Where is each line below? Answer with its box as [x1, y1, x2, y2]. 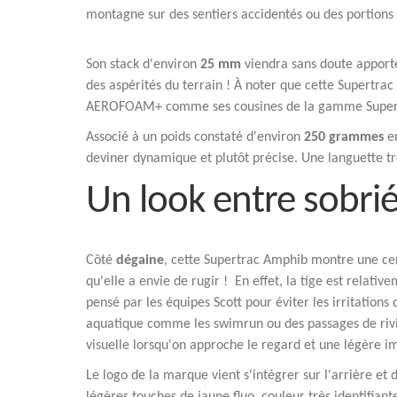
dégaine [116, 253, 164, 268]
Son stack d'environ [86, 58, 200, 72]
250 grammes [304, 130, 384, 144]
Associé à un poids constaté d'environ [86, 130, 304, 144]
